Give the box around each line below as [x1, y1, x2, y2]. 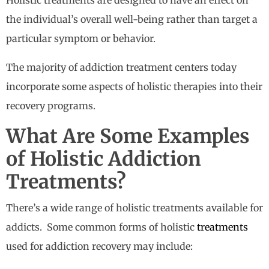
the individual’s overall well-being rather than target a [6, 13, 258, 26]
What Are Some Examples [6, 124, 250, 149]
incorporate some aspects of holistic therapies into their [6, 80, 262, 93]
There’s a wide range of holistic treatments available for [6, 202, 263, 214]
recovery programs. [6, 100, 95, 112]
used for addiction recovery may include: [6, 240, 193, 253]
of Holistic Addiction [6, 147, 201, 172]
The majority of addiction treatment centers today [6, 61, 237, 74]
